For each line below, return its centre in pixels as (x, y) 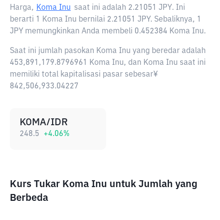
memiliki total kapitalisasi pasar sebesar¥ (84, 75)
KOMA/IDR (44, 122)
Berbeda (29, 198)
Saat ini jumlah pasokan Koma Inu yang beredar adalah (108, 51)
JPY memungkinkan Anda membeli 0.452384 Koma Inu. (108, 31)
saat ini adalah (101, 8)
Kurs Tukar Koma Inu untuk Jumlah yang (104, 184)
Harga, (22, 8)
